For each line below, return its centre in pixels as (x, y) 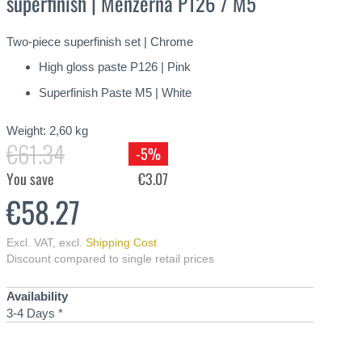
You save (30, 179)
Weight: (26, 130)
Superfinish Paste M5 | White (115, 92)
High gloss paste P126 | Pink (115, 67)
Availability (37, 297)
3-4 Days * (35, 314)
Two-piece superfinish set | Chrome (100, 41)
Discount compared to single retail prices (110, 259)
